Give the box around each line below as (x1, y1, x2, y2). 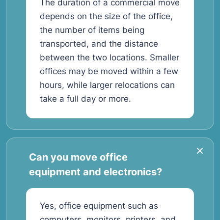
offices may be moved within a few (40, 66, 178, 76)
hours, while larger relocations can (40, 80, 175, 90)
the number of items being (40, 25, 144, 35)
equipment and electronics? (29, 166, 162, 178)
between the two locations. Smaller (40, 53, 179, 62)
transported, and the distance (40, 39, 158, 49)
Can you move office (29, 151, 128, 163)
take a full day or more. (40, 94, 131, 104)
